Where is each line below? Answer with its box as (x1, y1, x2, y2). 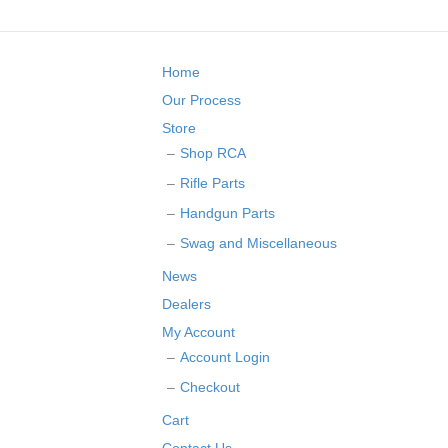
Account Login (180, 349, 270, 366)
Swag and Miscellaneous (180, 235, 337, 252)
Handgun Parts (180, 205, 275, 222)
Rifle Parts (180, 175, 245, 192)
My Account (162, 324, 235, 341)
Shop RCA (180, 145, 246, 162)
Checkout (180, 379, 240, 396)
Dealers (162, 296, 211, 313)
